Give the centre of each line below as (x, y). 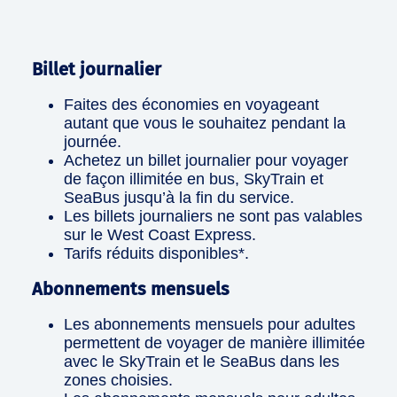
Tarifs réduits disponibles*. (156, 254)
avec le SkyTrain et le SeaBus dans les (202, 362)
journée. (93, 142)
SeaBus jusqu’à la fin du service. (179, 198)
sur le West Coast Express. (160, 235)
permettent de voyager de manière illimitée (214, 343)
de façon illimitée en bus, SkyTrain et (194, 179)
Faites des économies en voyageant (191, 105)
